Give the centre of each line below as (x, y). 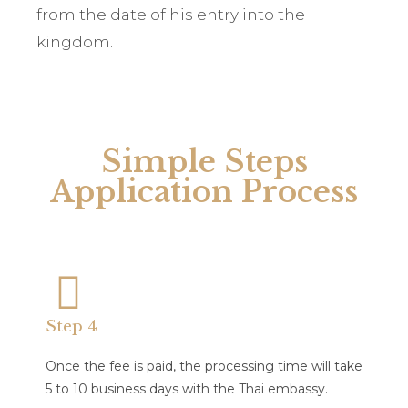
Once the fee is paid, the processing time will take (204, 366)
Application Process (204, 192)
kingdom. (75, 42)
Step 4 (71, 326)
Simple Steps (204, 162)
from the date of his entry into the (171, 15)
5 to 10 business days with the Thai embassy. (187, 389)
